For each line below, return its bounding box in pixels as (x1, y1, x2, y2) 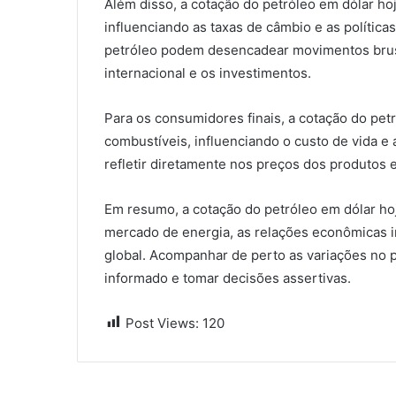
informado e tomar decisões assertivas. (104, 269, 351, 286)
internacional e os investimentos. (104, 64, 311, 81)
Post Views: (126, 314, 199, 331)
